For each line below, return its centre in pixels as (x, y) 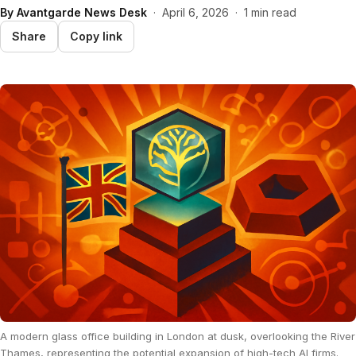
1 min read (270, 12)
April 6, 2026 (195, 12)
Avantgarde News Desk (82, 12)
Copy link (96, 36)
